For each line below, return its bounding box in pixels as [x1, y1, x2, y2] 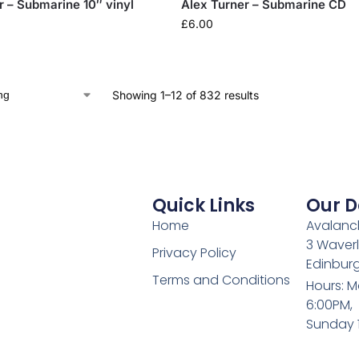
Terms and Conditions [152, 270, 291, 289]
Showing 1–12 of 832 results [111, 87, 259, 102]
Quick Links [152, 192, 256, 218]
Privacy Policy [152, 243, 237, 262]
